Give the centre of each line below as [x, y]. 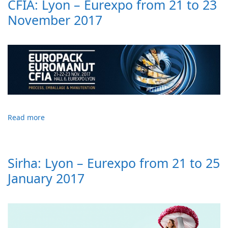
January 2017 [46, 178]
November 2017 [55, 20]
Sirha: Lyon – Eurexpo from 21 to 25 [114, 163]
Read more [26, 118]
